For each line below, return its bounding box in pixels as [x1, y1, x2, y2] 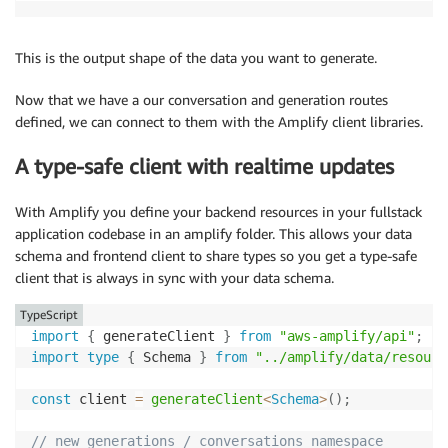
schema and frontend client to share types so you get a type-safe [15, 246, 417, 264]
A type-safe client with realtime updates [15, 154, 394, 180]
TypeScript [20, 306, 78, 322]
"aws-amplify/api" [279, 327, 415, 344]
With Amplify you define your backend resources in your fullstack [15, 202, 422, 220]
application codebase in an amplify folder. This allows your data [15, 224, 412, 242]
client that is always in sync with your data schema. [15, 268, 334, 286]
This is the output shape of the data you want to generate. [15, 48, 377, 66]
